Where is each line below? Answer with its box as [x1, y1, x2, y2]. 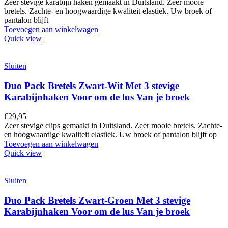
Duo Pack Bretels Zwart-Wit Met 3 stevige [4, 80, 179, 91]
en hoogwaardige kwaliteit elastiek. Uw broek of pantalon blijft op [4, 130, 217, 139]
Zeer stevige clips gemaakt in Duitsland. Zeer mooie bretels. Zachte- [4, 121, 222, 130]
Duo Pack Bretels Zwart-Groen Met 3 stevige [4, 195, 190, 206]
